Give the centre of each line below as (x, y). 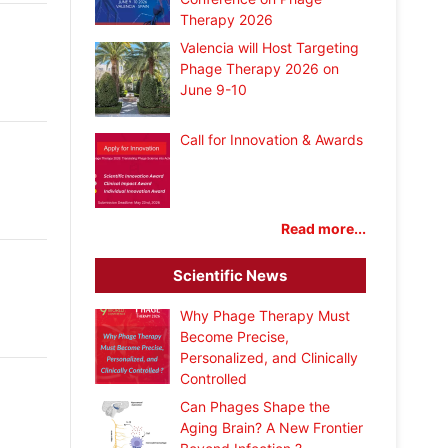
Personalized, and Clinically (269, 357)
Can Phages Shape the (255, 407)
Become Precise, (235, 336)
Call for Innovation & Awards (272, 140)
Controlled (214, 378)
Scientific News (230, 275)
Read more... (323, 228)
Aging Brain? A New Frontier (272, 428)
